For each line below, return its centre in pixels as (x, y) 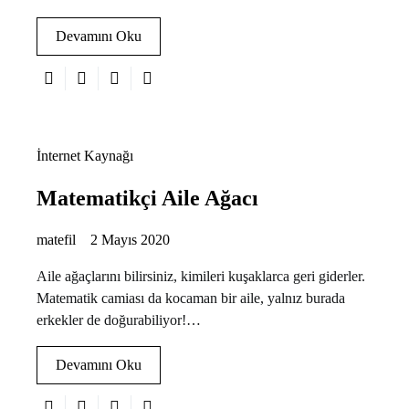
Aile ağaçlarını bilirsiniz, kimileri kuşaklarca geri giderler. (201, 276)
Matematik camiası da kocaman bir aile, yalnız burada (191, 298)
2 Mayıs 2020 (130, 239)
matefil (56, 239)
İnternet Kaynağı (85, 155)
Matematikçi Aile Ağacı (147, 198)
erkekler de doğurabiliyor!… (119, 320)
